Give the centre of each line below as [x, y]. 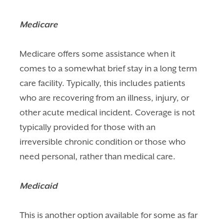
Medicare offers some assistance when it [98, 54]
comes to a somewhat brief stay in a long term [109, 68]
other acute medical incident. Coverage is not [108, 112]
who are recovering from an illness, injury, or [105, 98]
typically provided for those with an [88, 127]
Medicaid [39, 186]
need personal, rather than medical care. [98, 156]
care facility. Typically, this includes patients [103, 83]
